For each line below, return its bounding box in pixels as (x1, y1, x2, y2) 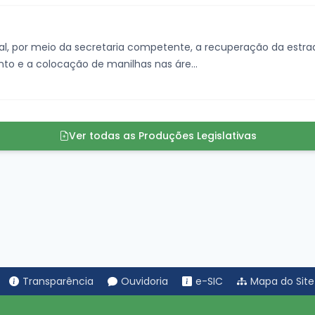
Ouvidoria (121, 274, 168, 289)
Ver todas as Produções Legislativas (68, 129, 257, 143)
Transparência (22, 274, 94, 289)
